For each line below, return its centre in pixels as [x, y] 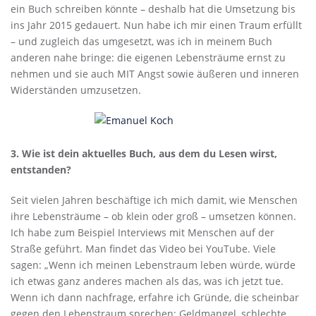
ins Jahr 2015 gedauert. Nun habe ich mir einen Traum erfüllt [156, 25]
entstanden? [41, 170]
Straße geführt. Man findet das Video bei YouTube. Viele [143, 249]
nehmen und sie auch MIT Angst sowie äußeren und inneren [155, 73]
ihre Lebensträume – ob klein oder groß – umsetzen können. [153, 216]
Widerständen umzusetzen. [76, 90]
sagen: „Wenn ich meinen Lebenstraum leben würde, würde [153, 265]
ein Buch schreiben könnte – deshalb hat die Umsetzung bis [153, 8]
